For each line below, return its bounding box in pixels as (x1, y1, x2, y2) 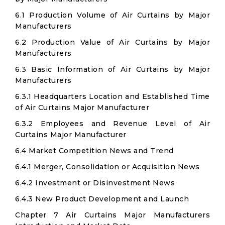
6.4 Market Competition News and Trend (15, 146, 174, 155)
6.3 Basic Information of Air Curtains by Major (15, 65, 210, 74)
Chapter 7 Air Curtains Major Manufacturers (15, 210, 210, 219)
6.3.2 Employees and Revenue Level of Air (15, 119, 210, 128)
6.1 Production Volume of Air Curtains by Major (15, 11, 210, 20)
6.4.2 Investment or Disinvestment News (15, 178, 175, 187)
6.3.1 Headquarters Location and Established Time (15, 92, 210, 101)
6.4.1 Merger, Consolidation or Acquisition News (15, 162, 200, 171)
